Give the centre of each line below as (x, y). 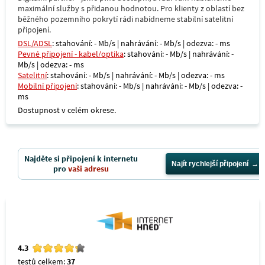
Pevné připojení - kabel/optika (71, 54)
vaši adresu (88, 169)
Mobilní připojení (47, 86)
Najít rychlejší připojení (210, 164)
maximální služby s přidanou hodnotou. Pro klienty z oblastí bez (131, 8)
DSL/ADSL (35, 43)
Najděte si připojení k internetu (81, 159)
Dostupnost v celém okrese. (67, 110)
